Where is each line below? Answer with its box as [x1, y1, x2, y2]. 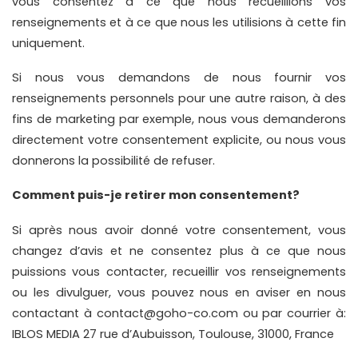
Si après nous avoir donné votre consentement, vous [12, 221, 346, 238]
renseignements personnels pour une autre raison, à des [12, 89, 346, 106]
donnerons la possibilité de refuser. [12, 152, 215, 169]
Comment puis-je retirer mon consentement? [12, 187, 300, 204]
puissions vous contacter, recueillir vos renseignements [12, 263, 346, 280]
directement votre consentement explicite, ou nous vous [12, 131, 346, 148]
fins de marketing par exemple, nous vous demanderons [12, 110, 346, 127]
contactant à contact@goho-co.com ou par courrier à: [12, 304, 346, 321]
